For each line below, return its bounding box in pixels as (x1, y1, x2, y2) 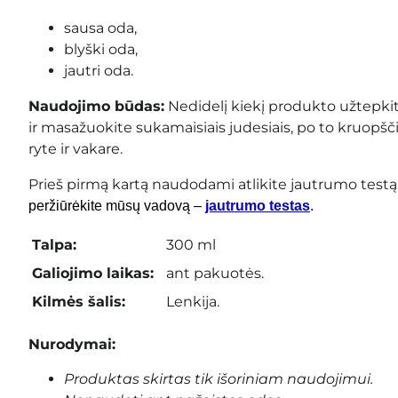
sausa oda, (64, 19, 137, 36)
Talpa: (32, 235, 76, 253)
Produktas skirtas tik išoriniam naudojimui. (64, 370, 373, 387)
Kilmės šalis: (32, 292, 125, 310)
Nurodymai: (28, 335, 115, 353)
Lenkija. (166, 292, 219, 310)
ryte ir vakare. (28, 139, 123, 157)
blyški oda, (64, 40, 138, 58)
